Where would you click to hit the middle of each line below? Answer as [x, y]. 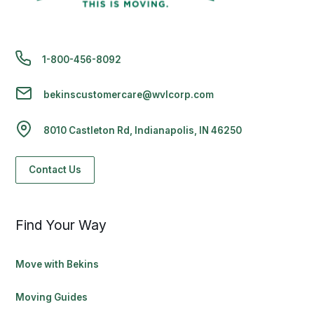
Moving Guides [52, 298]
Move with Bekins [57, 265]
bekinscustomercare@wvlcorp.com [129, 94]
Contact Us [55, 170]
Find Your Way [61, 225]
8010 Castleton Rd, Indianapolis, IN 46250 [143, 130]
